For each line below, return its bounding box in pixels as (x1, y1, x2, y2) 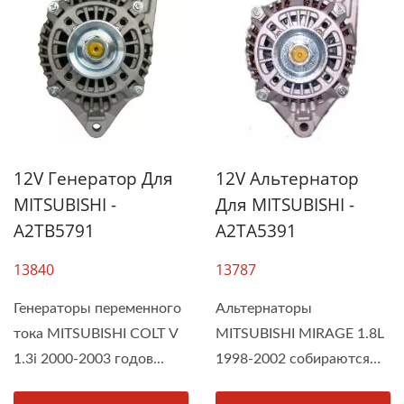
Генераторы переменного (14, 301, 181, 316)
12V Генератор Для (14, 167, 173, 190)
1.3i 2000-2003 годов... (14, 352, 164, 366)
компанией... (216, 377, 298, 391)
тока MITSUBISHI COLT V (14, 326, 179, 341)
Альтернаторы (216, 301, 312, 316)
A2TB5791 (14, 219, 95, 243)
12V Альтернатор (216, 167, 359, 190)
